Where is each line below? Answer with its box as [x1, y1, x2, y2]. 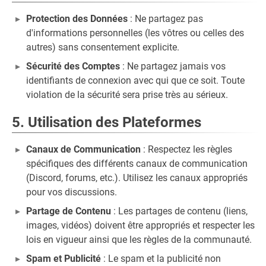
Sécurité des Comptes [26, 61, 120, 72]
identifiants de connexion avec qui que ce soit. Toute [26, 75, 245, 86]
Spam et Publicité [26, 253, 101, 264]
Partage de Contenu [26, 205, 111, 217]
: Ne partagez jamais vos [120, 61, 226, 72]
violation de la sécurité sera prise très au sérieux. [26, 89, 228, 100]
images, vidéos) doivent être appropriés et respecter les [26, 220, 255, 231]
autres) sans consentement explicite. [26, 42, 179, 53]
